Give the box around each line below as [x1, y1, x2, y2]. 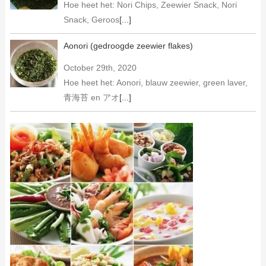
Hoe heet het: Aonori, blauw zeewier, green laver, [63, 77, 248, 87]
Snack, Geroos [63, 14, 119, 24]
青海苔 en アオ [63, 92, 119, 102]
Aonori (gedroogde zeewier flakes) [63, 40, 193, 50]
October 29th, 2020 [63, 62, 137, 72]
